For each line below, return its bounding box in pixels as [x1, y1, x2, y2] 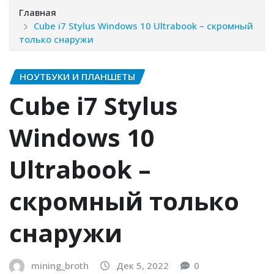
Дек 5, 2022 [116, 259, 169, 272]
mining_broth [31, 259, 89, 272]
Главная [19, 6, 56, 18]
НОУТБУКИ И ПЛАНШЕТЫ [20, 70, 135, 83]
